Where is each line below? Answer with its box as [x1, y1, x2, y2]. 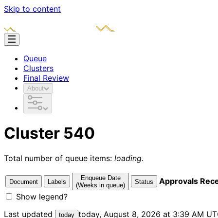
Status [135, 178, 153, 185]
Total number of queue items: [4, 153, 114, 163]
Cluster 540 [4, 124, 95, 143]
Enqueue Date [80, 174, 121, 182]
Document [9, 178, 38, 185]
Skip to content [4, 4, 61, 14]
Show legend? [14, 191, 68, 201]
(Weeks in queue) [76, 181, 125, 189]
